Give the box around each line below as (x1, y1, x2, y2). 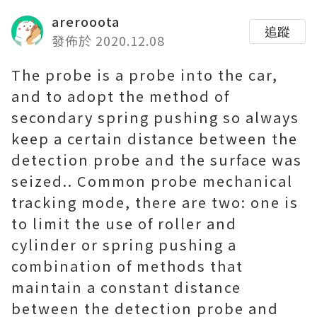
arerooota (52, 12, 120, 30)
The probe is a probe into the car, (11, 64, 278, 85)
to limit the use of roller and (11, 213, 237, 234)
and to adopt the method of (11, 86, 230, 106)
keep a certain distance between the (11, 128, 298, 149)
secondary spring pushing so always (11, 107, 299, 127)
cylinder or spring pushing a (11, 234, 237, 255)
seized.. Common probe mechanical (11, 171, 293, 191)
